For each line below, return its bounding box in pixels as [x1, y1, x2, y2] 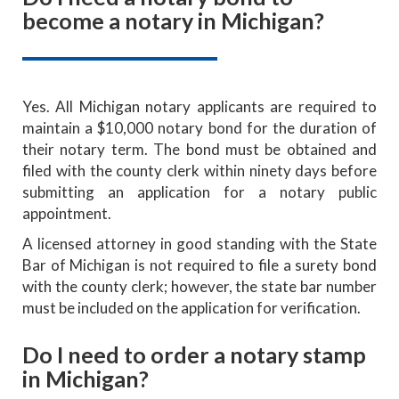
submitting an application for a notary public [22, 182, 377, 201]
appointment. [22, 203, 111, 223]
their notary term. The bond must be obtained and [22, 139, 377, 159]
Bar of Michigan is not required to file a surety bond [22, 255, 377, 274]
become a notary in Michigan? [22, 6, 324, 34]
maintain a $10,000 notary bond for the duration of [22, 118, 377, 137]
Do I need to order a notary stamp [22, 340, 366, 368]
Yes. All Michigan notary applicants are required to [22, 96, 377, 116]
